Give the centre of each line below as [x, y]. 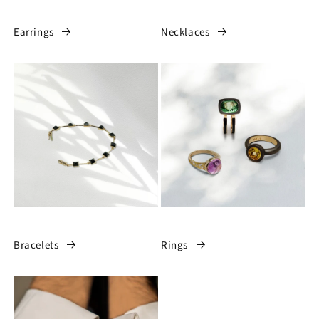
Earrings [34, 32]
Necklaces [185, 32]
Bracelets [36, 245]
